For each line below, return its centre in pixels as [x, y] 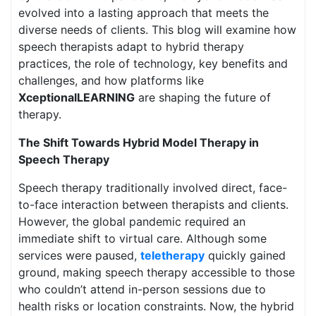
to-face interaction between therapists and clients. [153, 205]
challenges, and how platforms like [111, 80]
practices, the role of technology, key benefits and [153, 63]
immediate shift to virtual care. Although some [142, 238]
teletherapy [172, 255]
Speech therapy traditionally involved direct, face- [153, 188]
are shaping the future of [203, 97]
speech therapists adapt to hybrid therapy [131, 47]
